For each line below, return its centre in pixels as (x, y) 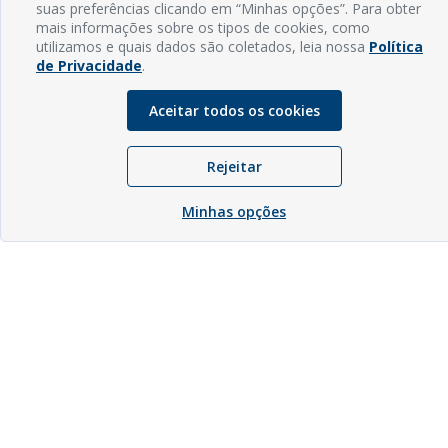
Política (396, 47)
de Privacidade (89, 66)
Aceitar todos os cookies (234, 111)
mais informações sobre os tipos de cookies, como (203, 28)
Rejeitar (234, 167)
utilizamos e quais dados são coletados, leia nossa (202, 47)
